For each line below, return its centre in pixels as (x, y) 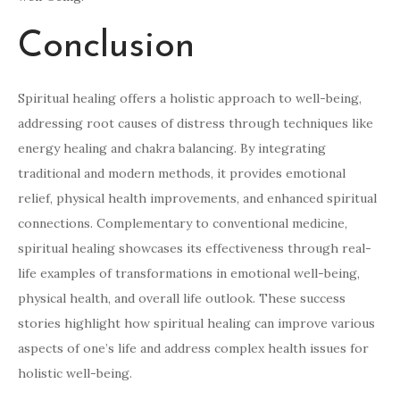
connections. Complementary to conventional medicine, (183, 224)
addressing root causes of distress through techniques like (196, 124)
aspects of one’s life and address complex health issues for (193, 349)
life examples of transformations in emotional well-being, (189, 274)
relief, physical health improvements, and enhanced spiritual (197, 199)
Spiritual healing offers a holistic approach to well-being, (190, 99)
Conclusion (106, 47)
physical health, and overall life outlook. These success (182, 299)
